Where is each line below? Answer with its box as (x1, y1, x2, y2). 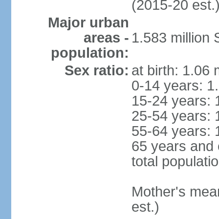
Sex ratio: (64, 63, 129, 78)
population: (50, 45, 129, 61)
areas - (83, 30, 129, 45)
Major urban (47, 15, 129, 30)
